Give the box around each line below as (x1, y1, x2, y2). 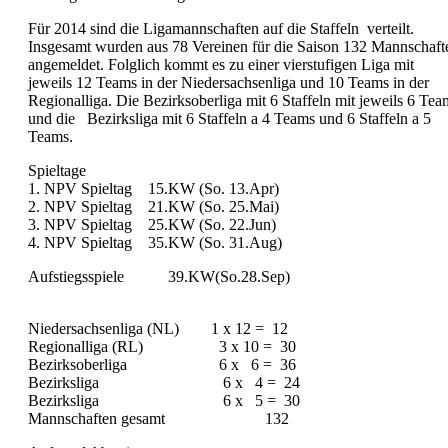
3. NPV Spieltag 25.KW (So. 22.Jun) (28, 216, 312, 233)
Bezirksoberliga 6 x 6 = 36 (28, 356, 312, 373)
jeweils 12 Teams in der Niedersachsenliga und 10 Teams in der (28, 74, 429, 91)
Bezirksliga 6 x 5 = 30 (28, 392, 316, 409)
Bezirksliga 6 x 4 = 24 (28, 374, 316, 391)
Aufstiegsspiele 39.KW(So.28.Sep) (28, 268, 290, 285)
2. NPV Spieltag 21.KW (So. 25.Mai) (28, 198, 315, 215)
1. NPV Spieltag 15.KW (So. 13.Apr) (28, 180, 339, 197)
